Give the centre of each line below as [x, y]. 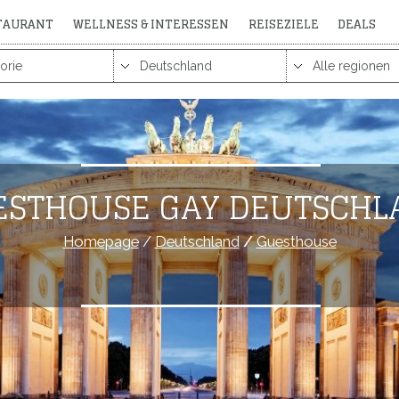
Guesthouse [296, 241]
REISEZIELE [283, 24]
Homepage [101, 241]
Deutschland [197, 241]
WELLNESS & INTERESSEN [151, 24]
